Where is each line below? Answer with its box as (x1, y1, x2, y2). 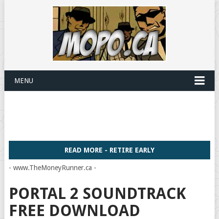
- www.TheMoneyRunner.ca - (8, 164, 96, 172)
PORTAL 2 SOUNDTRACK (8, 184, 186, 203)
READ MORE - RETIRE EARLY (64, 146, 154, 154)
